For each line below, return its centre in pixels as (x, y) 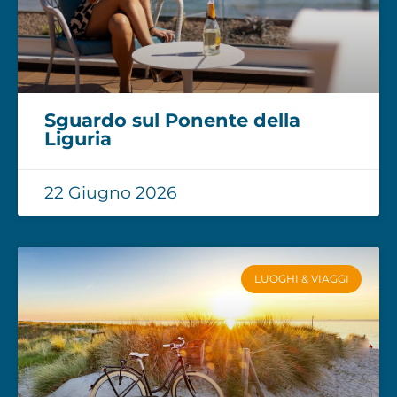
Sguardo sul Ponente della (172, 120)
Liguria (78, 138)
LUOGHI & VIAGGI (301, 278)
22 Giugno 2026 (111, 192)
